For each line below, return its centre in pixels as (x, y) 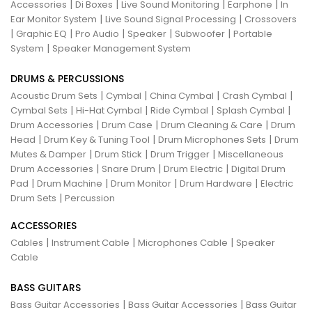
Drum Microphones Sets (212, 139)
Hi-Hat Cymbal (109, 110)
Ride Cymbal (179, 110)
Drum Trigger (180, 154)
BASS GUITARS (46, 287)
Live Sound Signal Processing (171, 19)
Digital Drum (258, 169)
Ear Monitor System (54, 19)
